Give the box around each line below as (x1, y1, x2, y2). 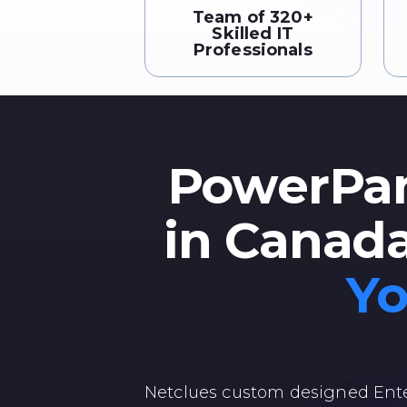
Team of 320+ (192, 7, 313, 27)
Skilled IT (212, 24, 294, 44)
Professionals (193, 40, 313, 60)
